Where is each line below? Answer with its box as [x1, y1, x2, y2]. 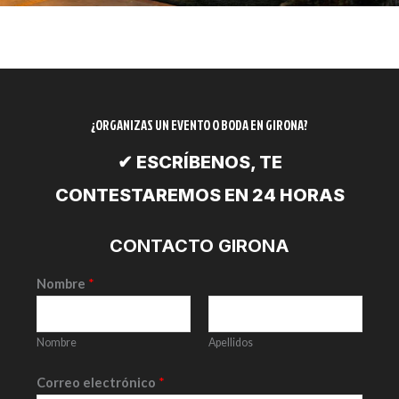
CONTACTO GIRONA [110, 234, 289, 256]
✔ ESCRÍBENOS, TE [117, 151, 282, 173]
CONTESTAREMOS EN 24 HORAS [54, 183, 345, 206]
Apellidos [208, 335, 253, 349]
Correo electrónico [37, 374, 159, 390]
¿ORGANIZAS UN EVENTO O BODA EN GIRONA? [91, 115, 308, 134]
